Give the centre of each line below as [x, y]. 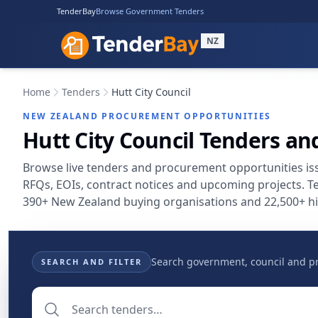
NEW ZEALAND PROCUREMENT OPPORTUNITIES [147, 116]
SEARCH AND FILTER [92, 262]
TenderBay [76, 11]
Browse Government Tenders [150, 11]
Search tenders [72, 295]
